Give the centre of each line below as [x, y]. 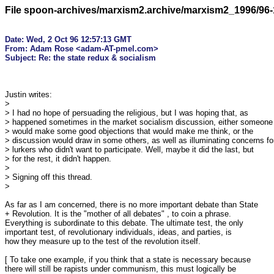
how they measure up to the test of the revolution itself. [103, 241]
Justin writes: [28, 94]
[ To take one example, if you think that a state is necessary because [128, 260]
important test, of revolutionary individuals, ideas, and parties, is [118, 232]
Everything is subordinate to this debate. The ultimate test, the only [124, 223]
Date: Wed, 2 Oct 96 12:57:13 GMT [68, 39]
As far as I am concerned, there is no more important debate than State [131, 205]
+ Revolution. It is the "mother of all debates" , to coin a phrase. [118, 214]
